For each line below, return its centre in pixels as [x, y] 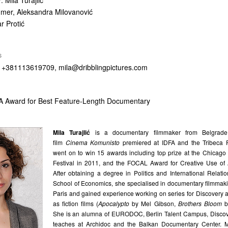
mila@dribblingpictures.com [103, 67]
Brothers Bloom [200, 203]
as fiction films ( [76, 203]
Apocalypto [114, 203]
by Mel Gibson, [154, 203]
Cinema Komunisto [93, 142]
